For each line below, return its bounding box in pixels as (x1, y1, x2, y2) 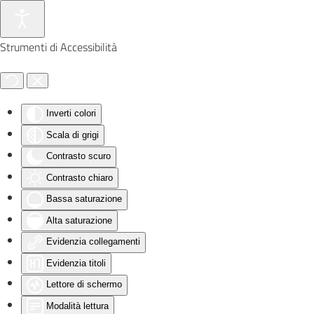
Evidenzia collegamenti (46, 236, 140, 247)
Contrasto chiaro (46, 172, 113, 183)
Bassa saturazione (46, 193, 122, 205)
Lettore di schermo (46, 279, 122, 290)
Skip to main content (25, 25, 123, 41)
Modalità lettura (46, 300, 109, 311)
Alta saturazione (46, 214, 112, 226)
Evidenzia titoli (46, 257, 106, 268)
